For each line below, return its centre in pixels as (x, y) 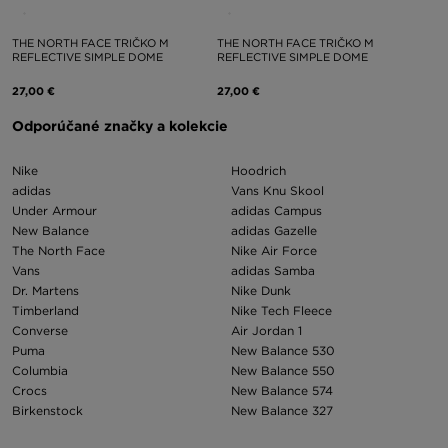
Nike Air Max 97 (278, 430)
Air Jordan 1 (266, 330)
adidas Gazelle (274, 230)
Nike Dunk (261, 290)
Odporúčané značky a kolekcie (120, 126)
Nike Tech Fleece (281, 310)
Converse (40, 330)
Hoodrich (258, 170)
